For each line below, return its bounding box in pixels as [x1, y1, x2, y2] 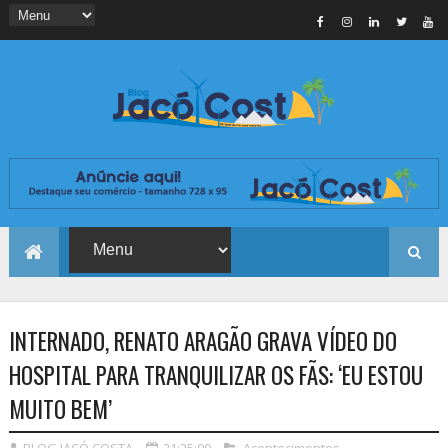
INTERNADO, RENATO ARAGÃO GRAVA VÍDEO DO [8, 324, 397, 359]
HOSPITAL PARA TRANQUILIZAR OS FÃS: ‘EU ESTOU [8, 358, 423, 393]
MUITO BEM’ [8, 392, 112, 427]
